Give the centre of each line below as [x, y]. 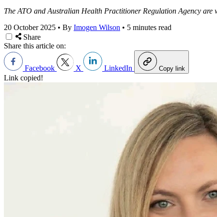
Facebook [40, 68]
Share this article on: [35, 46]
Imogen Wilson [97, 27]
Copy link [172, 68]
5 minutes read [149, 27]
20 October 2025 [30, 27]
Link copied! [23, 77]
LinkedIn [118, 68]
